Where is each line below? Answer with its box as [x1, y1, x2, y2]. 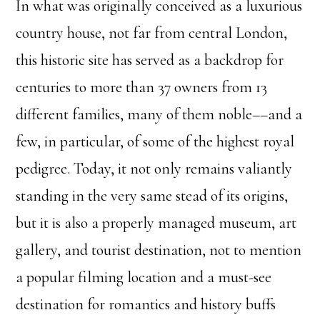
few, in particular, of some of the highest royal [16, 132, 295, 151]
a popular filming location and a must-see [16, 268, 272, 287]
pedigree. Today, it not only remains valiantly [16, 159, 293, 179]
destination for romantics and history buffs [16, 295, 276, 314]
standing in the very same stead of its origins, [16, 186, 289, 206]
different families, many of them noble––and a [16, 105, 303, 124]
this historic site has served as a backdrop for [16, 51, 284, 70]
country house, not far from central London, [16, 24, 288, 43]
